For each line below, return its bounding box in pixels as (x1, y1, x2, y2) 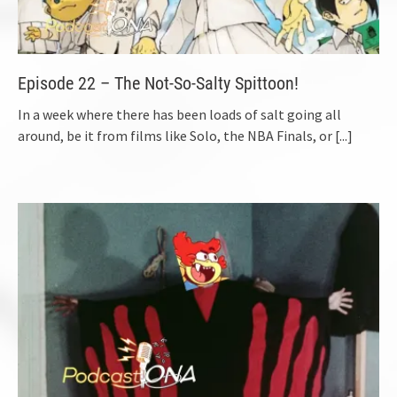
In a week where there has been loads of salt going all (18, 105, 341, 124)
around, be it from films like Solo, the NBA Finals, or (18, 127, 335, 145)
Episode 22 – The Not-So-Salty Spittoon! (18, 73, 299, 95)
